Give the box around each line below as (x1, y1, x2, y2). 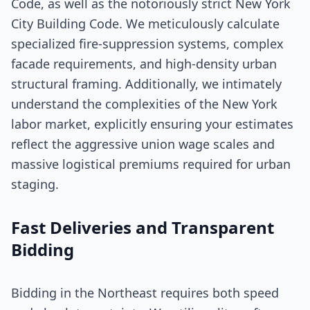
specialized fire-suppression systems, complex (11, 35, 284, 52)
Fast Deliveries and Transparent (11, 216, 274, 239)
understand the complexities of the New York (11, 95, 277, 112)
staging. (11, 176, 59, 192)
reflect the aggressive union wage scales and (11, 136, 275, 152)
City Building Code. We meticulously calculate (11, 15, 280, 32)
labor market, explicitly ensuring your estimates (11, 116, 293, 132)
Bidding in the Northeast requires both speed (11, 284, 279, 301)
